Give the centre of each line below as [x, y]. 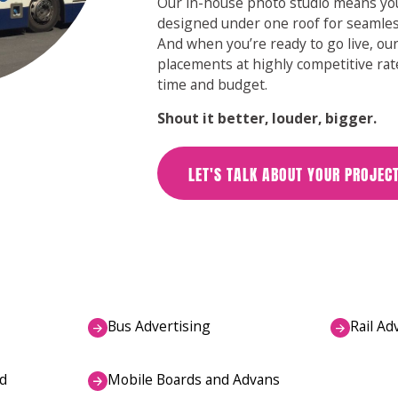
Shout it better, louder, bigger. [267, 119]
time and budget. [213, 84]
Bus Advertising [159, 326]
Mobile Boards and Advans [194, 379]
